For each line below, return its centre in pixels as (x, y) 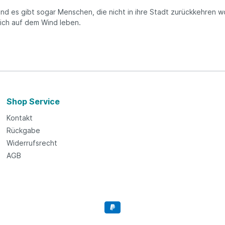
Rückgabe (24, 130)
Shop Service (33, 101)
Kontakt (20, 118)
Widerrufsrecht (32, 143)
